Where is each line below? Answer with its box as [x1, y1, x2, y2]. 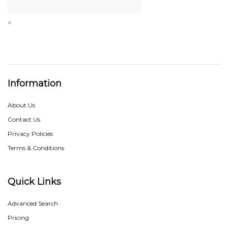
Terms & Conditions [8, 144, 64, 152]
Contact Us [8, 116, 40, 123]
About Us [8, 101, 35, 109]
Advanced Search [8, 199, 58, 207]
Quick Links [8, 176, 61, 187]
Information [8, 78, 62, 89]
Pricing [8, 214, 29, 221]
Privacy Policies [8, 130, 53, 137]
